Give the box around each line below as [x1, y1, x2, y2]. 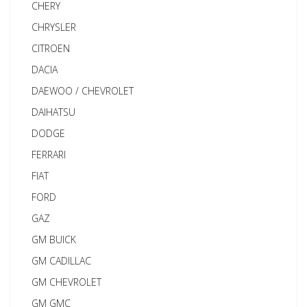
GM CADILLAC [32, 254, 92, 268]
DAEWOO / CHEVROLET [32, 84, 134, 98]
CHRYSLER [32, 21, 77, 34]
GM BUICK [32, 233, 77, 247]
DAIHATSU [32, 106, 76, 119]
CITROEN [32, 42, 71, 56]
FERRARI [32, 148, 66, 162]
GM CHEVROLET [32, 275, 102, 289]
